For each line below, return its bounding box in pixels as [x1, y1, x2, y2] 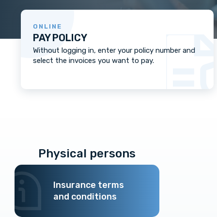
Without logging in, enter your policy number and [33, 46, 195, 55]
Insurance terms [53, 180, 124, 190]
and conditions [53, 191, 117, 202]
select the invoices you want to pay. [33, 56, 154, 65]
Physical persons [38, 147, 136, 160]
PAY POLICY [33, 32, 87, 44]
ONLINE [33, 23, 62, 30]
